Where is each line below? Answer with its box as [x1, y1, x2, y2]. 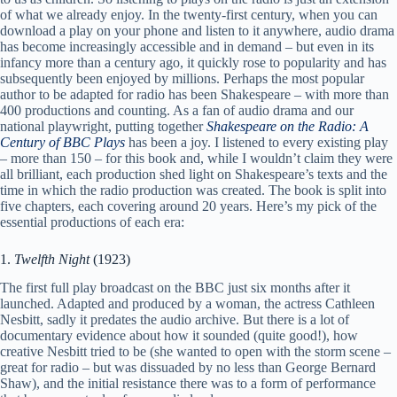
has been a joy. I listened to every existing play [125, 134, 388, 150]
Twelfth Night [14, 251, 93, 267]
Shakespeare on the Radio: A [206, 118, 369, 134]
